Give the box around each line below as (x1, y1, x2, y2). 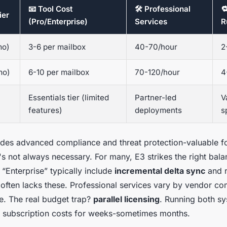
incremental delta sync (115, 166, 205, 176)
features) (28, 105, 62, 116)
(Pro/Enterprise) (28, 17, 88, 27)
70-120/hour (135, 67, 180, 78)
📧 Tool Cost (28, 4, 72, 14)
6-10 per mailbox (28, 67, 89, 78)
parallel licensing (93, 194, 160, 205)
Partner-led (135, 93, 176, 103)
